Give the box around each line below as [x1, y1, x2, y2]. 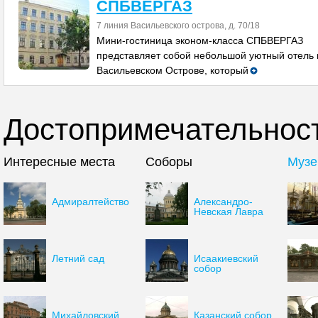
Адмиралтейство [52, 196, 129, 207]
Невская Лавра [194, 206, 263, 217]
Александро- [194, 196, 253, 207]
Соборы [146, 155, 192, 169]
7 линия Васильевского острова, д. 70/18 [97, 21, 260, 31]
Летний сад [52, 253, 104, 264]
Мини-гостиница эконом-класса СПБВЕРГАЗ [97, 35, 303, 46]
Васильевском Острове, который [97, 65, 248, 76]
